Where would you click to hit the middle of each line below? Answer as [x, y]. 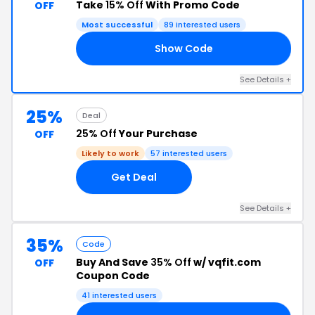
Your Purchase [157, 134]
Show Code [184, 48]
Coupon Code [113, 276]
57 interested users [189, 153]
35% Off [171, 262]
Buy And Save [113, 262]
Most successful [117, 25]
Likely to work [110, 153]
